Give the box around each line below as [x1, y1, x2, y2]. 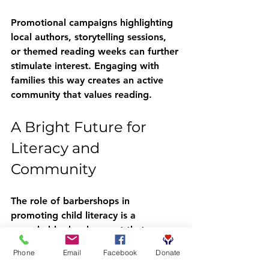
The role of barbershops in [11, 195, 133, 207]
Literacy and [11, 139, 103, 157]
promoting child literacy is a [11, 210, 139, 221]
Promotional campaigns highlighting [11, 17, 176, 28]
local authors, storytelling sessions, [11, 31, 169, 43]
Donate [156, 247, 181, 257]
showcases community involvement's [11, 238, 178, 250]
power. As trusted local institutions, [11, 253, 172, 264]
